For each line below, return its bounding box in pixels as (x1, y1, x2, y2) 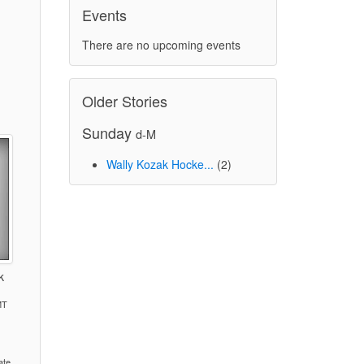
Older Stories (81, 89, 167, 111)
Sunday (81, 121, 136, 143)
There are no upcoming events (81, 36, 240, 53)
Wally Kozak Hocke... (106, 155, 214, 172)
